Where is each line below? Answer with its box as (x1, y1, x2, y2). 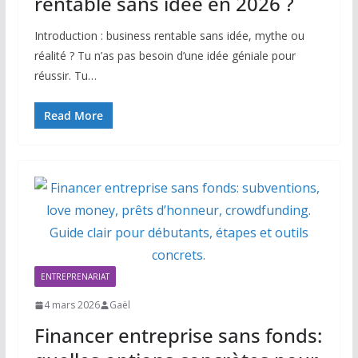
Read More (43, 108, 103, 124)
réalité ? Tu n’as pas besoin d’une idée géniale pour (34, 48, 296, 64)
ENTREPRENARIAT (40, 271, 109, 283)
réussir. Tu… (34, 68, 97, 84)
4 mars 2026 (43, 298, 100, 312)
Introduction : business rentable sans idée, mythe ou (34, 28, 304, 44)
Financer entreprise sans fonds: (34, 322, 322, 349)
